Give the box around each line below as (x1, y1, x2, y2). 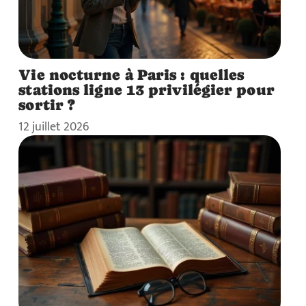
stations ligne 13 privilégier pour (18, 80, 275, 98)
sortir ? (18, 95, 76, 113)
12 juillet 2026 (18, 116, 89, 137)
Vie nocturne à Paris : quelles (18, 65, 245, 83)
